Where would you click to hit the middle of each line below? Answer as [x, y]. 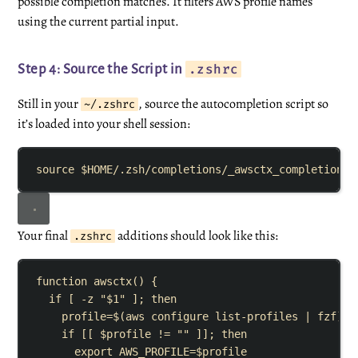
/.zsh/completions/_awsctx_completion [228, 170]
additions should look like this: [197, 235]
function [62, 282]
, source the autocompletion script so [234, 103]
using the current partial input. [99, 21]
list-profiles [257, 317]
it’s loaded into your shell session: [104, 123]
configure [180, 317]
